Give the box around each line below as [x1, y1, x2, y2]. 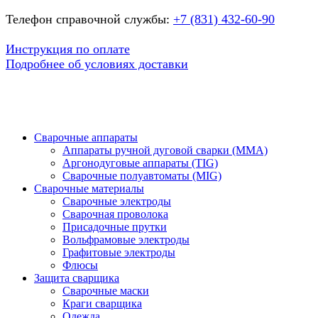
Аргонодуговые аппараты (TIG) [62, 156, 218, 169]
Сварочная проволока [62, 207, 168, 220]
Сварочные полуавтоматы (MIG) [62, 169, 221, 182]
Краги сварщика [62, 297, 142, 309]
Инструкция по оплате [6, 41, 130, 56]
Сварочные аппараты [34, 131, 138, 143]
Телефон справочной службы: [6, 11, 173, 26]
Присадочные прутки [62, 220, 167, 233]
